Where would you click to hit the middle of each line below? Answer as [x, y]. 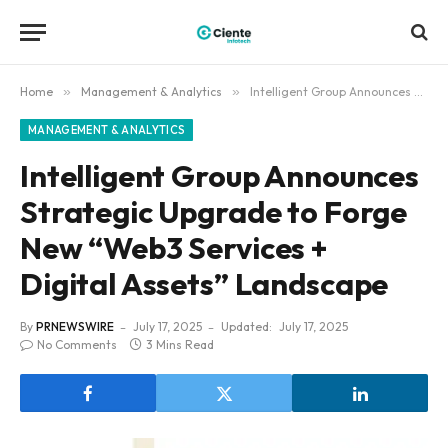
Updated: [246, 326]
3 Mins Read [180, 344]
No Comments [77, 344]
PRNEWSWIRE [75, 326]
